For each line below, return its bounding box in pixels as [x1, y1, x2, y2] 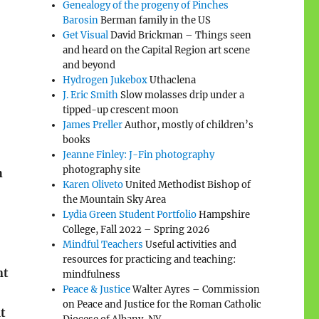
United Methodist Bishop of [123, 178, 251, 191]
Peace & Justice [63, 283, 131, 296]
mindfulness [63, 268, 121, 281]
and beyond [63, 58, 116, 71]
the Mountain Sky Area [63, 193, 167, 206]
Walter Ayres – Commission [130, 283, 261, 296]
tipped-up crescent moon [63, 103, 179, 116]
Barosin [63, 14, 99, 26]
